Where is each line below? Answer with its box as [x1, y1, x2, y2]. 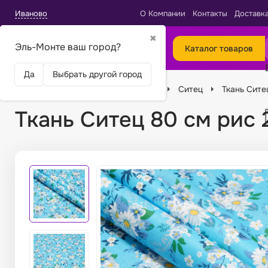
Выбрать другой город [53, 68, 142, 80]
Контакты [193, 8, 227, 19]
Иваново [15, 8, 47, 19]
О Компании [140, 8, 185, 19]
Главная [15, 83, 47, 95]
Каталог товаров [185, 42, 253, 54]
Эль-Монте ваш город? [15, 40, 121, 53]
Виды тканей [108, 83, 159, 95]
